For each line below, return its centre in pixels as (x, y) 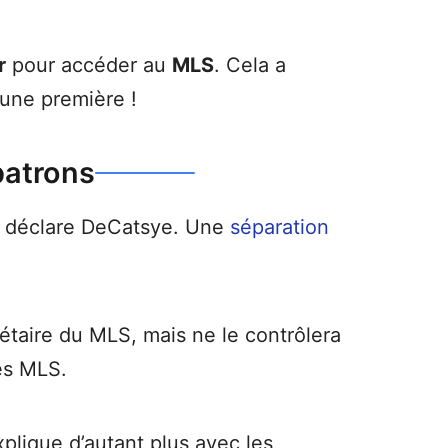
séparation (279, 227)
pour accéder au (89, 65)
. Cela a (250, 65)
